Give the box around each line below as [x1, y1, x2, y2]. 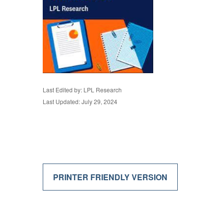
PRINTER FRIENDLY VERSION [53, 171, 167, 183]
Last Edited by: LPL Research [43, 85, 122, 94]
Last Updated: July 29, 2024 [43, 97, 117, 106]
